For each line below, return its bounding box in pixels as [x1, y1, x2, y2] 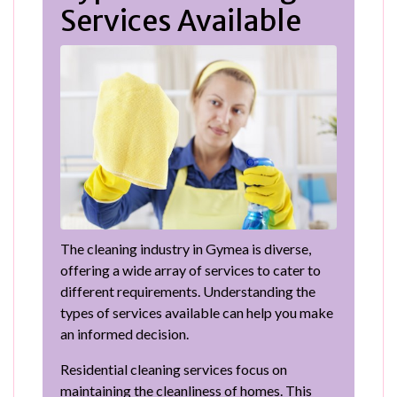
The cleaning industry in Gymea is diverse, [60, 240, 311, 258]
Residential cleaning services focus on [60, 361, 287, 378]
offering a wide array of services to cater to [60, 261, 321, 279]
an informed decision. [60, 325, 189, 343]
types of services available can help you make [60, 304, 333, 322]
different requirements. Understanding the [60, 283, 315, 300]
